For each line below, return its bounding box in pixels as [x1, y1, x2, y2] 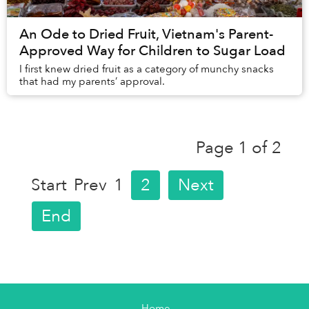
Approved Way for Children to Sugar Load [19, 41, 286, 61]
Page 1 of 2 [196, 136, 281, 159]
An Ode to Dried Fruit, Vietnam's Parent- [19, 25, 273, 44]
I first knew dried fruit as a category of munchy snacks [19, 62, 274, 77]
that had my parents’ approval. [19, 74, 165, 89]
